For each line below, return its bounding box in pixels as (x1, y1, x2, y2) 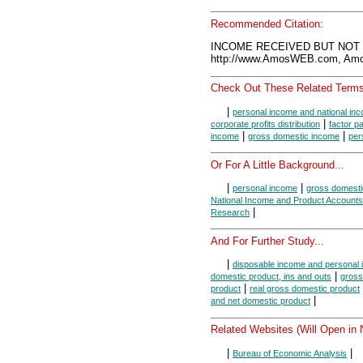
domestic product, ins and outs (211, 271, 331, 282)
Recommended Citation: (211, 18, 323, 31)
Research (211, 207, 250, 218)
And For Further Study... (211, 235, 324, 247)
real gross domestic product (250, 284, 360, 294)
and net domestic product (211, 296, 310, 306)
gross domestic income (248, 130, 340, 141)
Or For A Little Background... (211, 158, 344, 171)
